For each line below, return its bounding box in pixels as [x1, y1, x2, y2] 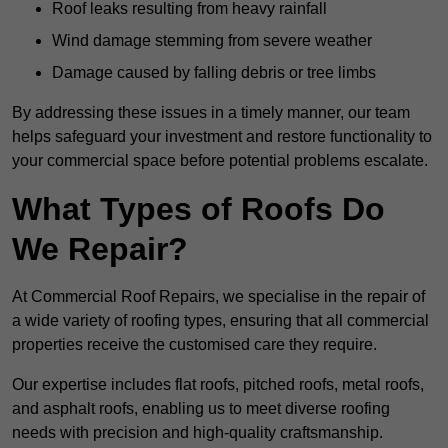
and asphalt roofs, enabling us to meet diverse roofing [12, 400, 390, 418]
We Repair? [12, 231, 188, 268]
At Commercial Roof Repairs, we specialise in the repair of [12, 288, 425, 306]
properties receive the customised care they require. [12, 336, 377, 354]
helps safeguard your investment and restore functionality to [12, 128, 432, 146]
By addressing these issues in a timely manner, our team [12, 104, 410, 122]
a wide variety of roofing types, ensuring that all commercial [12, 312, 429, 330]
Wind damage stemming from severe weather [52, 32, 372, 50]
